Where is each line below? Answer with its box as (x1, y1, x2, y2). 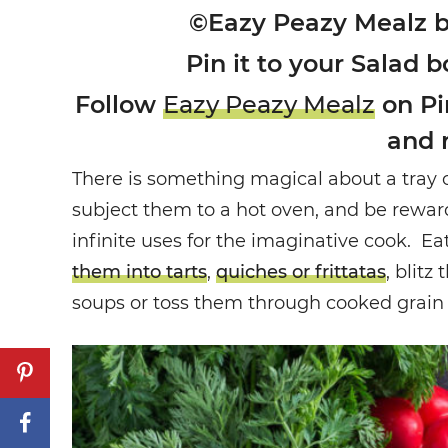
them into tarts (72, 260, 207, 283)
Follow (75, 89, 163, 119)
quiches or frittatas (216, 260, 386, 283)
